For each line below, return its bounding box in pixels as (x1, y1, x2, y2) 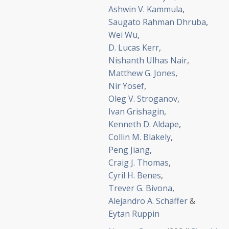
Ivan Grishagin (108, 106, 164, 117)
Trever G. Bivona (108, 182, 172, 194)
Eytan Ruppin (108, 208, 159, 219)
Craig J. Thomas (108, 157, 169, 168)
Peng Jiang (108, 144, 150, 155)
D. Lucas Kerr (108, 42, 159, 53)
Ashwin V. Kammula (108, 4, 182, 15)
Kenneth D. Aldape (108, 119, 179, 130)
